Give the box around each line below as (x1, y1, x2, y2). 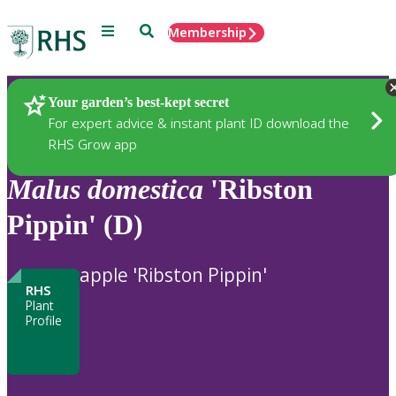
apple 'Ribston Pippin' (80, 262, 267, 287)
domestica (88, 173, 203, 206)
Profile (25, 311, 62, 329)
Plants (35, 93, 79, 114)
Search (139, 22, 180, 37)
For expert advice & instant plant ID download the (48, 113, 349, 132)
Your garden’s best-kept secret (48, 94, 229, 110)
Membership (168, 24, 247, 41)
